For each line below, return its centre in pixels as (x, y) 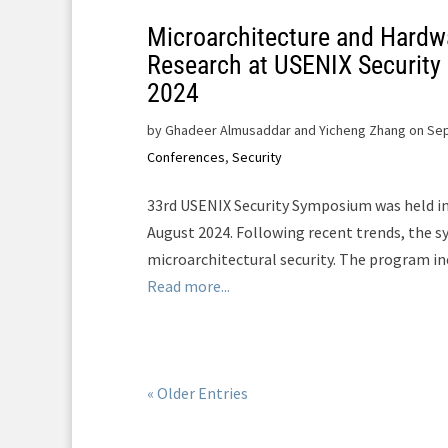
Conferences (186, 157)
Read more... (188, 286)
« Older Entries (197, 393)
